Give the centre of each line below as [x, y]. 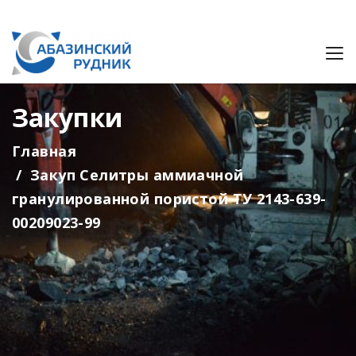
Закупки [68, 117]
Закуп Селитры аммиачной [137, 175]
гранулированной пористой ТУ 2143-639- [169, 199]
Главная [44, 151]
